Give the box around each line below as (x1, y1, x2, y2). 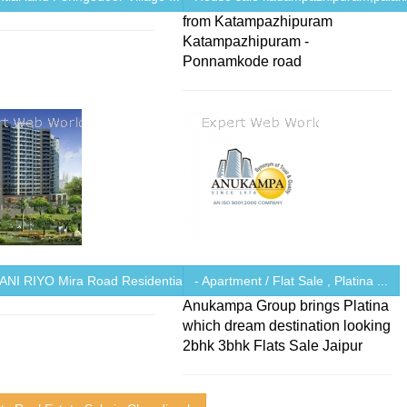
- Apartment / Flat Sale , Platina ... (194, 273, 389, 288)
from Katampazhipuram (183, 13, 333, 29)
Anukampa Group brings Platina (183, 297, 390, 313)
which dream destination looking (183, 317, 392, 333)
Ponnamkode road (183, 53, 303, 69)
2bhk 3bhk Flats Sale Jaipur (183, 337, 363, 353)
